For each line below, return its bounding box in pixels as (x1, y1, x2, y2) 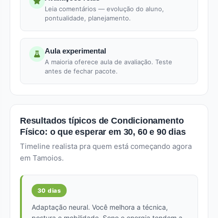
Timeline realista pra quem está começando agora (20, 142, 192, 151)
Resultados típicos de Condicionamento (20, 116, 184, 126)
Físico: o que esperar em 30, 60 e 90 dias (20, 127, 186, 137)
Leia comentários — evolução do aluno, (45, 5, 164, 13)
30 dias (37, 187, 61, 194)
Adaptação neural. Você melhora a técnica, (32, 203, 168, 211)
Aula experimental (45, 47, 106, 55)
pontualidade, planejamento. (45, 14, 131, 22)
